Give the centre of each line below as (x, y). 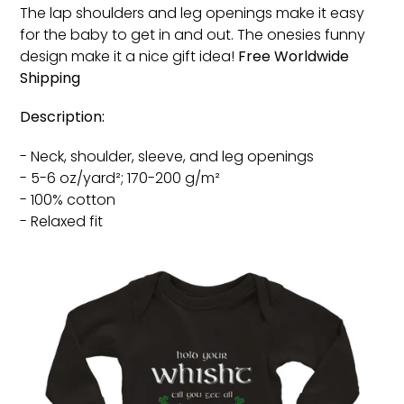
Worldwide (312, 56)
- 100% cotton (68, 199)
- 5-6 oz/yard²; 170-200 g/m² (120, 178)
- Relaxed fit (61, 221)
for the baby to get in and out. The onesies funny (193, 34)
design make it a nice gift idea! (129, 56)
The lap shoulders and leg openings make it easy (192, 13)
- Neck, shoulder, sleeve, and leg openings (167, 156)
